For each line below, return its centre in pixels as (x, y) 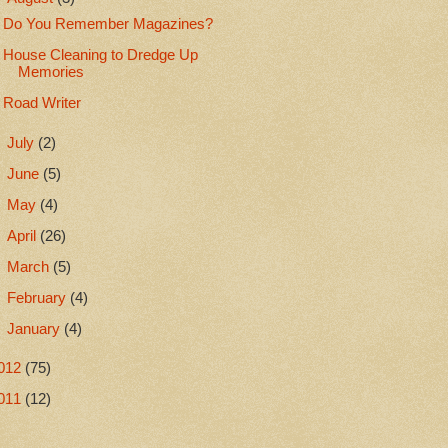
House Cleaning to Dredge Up (100, 55)
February (38, 297)
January (35, 328)
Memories (50, 72)
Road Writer (41, 103)
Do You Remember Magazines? (107, 24)
